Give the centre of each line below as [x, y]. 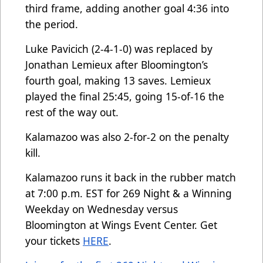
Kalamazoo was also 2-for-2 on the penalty [127, 137]
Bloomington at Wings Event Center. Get [121, 225]
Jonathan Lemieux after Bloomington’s [117, 65]
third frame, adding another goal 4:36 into [127, 9]
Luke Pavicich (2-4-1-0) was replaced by [119, 49]
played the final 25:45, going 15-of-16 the [125, 97]
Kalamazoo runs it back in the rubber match [131, 178]
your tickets [54, 241]
